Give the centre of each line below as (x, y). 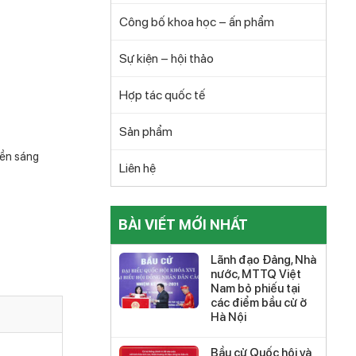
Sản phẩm (145, 132)
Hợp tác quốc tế (162, 95)
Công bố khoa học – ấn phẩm (196, 22)
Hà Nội (228, 317)
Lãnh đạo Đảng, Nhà (263, 260)
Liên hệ (137, 168)
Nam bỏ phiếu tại (255, 288)
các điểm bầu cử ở (258, 303)
